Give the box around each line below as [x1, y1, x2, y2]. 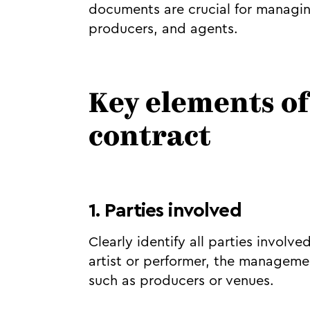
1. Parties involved [88, 201, 241, 220]
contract [88, 125, 211, 152]
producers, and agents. [88, 22, 238, 36]
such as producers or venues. [88, 274, 274, 288]
